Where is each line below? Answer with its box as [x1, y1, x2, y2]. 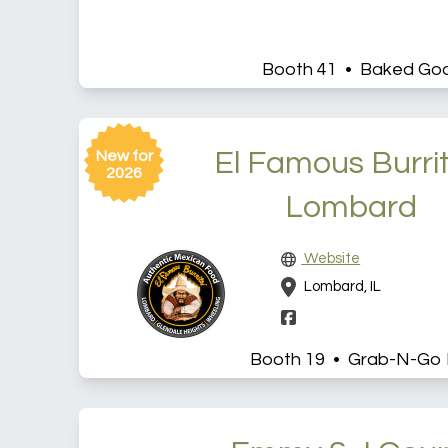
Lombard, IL [301, 278, 382, 294]
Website [301, 251, 361, 267]
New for [95, 148, 153, 165]
